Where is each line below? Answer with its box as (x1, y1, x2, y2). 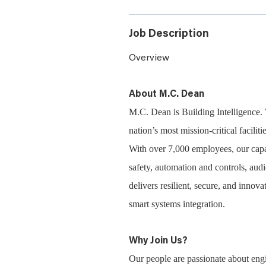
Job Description (129, 29, 209, 40)
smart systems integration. (129, 199, 225, 209)
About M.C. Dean (129, 90, 204, 99)
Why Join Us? (129, 236, 188, 246)
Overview (129, 53, 169, 63)
